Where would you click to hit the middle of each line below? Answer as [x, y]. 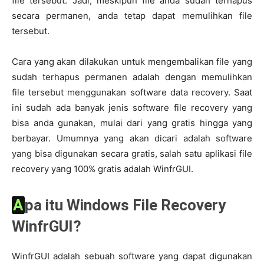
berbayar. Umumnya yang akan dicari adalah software [132, 138]
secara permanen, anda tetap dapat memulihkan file [132, 16]
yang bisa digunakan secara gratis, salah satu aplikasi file [132, 154]
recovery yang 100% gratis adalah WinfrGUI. [103, 169]
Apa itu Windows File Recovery [18, 205]
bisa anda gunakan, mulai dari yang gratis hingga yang [132, 123]
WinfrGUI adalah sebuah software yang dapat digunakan [132, 256]
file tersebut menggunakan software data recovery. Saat [132, 92]
